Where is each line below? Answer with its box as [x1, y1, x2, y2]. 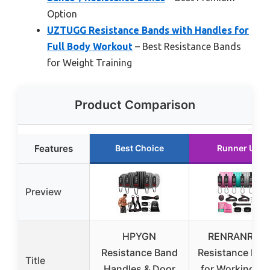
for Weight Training [47, 57, 132, 69]
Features [34, 143, 73, 155]
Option [47, 8, 77, 20]
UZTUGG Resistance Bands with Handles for [47, 25, 249, 36]
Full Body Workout [47, 41, 133, 52]
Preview [25, 186, 61, 198]
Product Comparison [75, 98, 195, 113]
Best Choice [115, 143, 164, 154]
